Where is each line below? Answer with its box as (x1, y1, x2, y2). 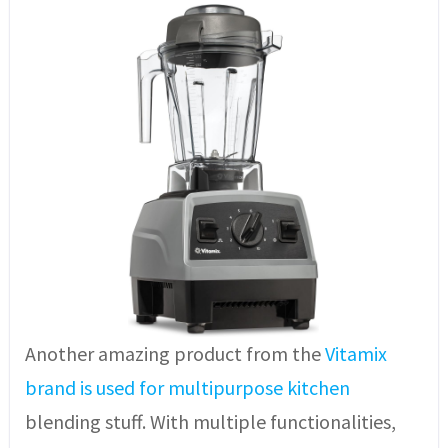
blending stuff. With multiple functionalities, (24, 408, 396, 434)
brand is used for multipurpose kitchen (24, 374, 350, 400)
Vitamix (324, 340, 387, 366)
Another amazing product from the (24, 340, 325, 366)
